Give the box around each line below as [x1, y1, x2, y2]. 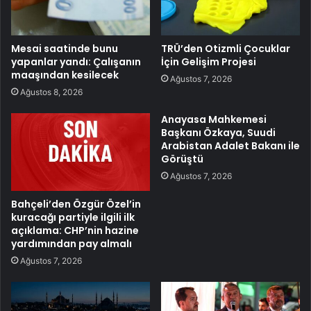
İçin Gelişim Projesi [161, 54, 256, 69]
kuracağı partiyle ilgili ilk [11, 210, 135, 225]
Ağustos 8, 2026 [20, 86, 83, 97]
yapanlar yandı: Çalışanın [11, 54, 141, 69]
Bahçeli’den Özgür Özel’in [11, 197, 141, 212]
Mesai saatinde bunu [11, 41, 118, 56]
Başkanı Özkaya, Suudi [161, 125, 276, 140]
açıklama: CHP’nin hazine [11, 224, 139, 238]
